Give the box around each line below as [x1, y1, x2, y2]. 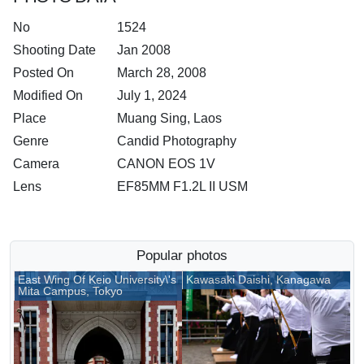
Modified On [13, 88, 83, 102]
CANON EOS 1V [117, 156, 215, 171]
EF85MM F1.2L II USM [117, 179, 248, 193]
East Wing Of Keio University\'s [18, 273, 176, 286]
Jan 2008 [117, 42, 171, 57]
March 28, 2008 [117, 65, 206, 80]
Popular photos [136, 247, 227, 263]
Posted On [13, 65, 74, 80]
